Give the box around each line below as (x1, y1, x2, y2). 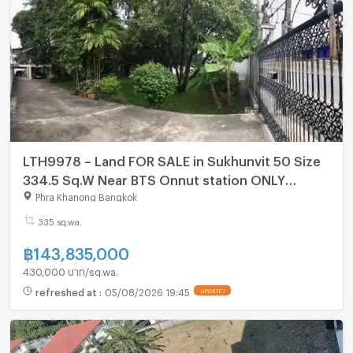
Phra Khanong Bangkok (35, 191, 137, 200)
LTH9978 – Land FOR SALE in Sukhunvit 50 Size (22, 153, 321, 164)
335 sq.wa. (37, 217, 82, 225)
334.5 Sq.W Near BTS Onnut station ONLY (22, 172, 285, 183)
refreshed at (35, 286, 99, 295)
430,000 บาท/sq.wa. (22, 266, 118, 274)
